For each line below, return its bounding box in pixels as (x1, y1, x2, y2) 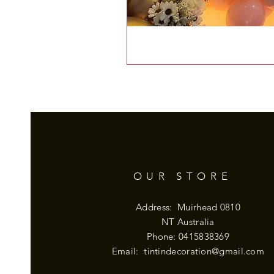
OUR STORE (133, 169, 232, 182)
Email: (111, 245, 144, 257)
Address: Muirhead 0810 (136, 201, 240, 213)
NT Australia (161, 215, 215, 228)
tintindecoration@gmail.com (144, 245, 265, 257)
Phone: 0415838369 (146, 230, 230, 242)
